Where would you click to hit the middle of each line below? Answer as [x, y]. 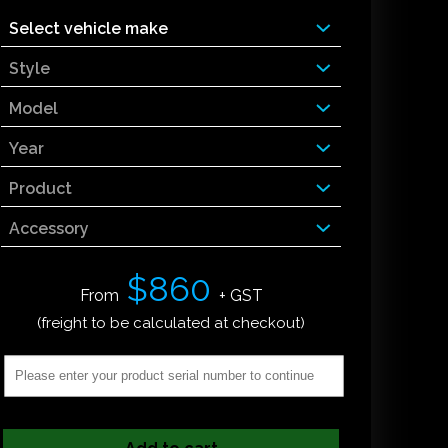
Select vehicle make [88, 28]
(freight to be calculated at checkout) [171, 323]
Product [40, 188]
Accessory [49, 228]
